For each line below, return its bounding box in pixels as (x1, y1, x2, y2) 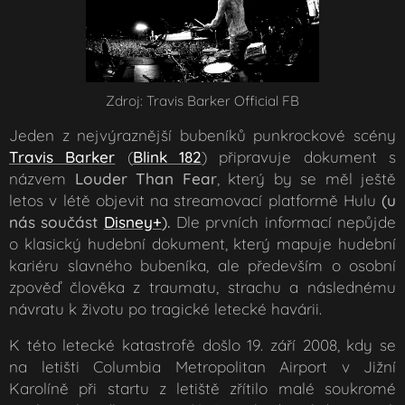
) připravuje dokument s (202, 146, 397, 166)
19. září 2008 (247, 334, 337, 354)
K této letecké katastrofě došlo (9, 334, 248, 354)
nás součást (9, 212, 104, 231)
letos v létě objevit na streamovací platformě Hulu (9, 190, 376, 210)
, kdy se (336, 334, 397, 354)
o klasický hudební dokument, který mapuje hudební (9, 233, 396, 253)
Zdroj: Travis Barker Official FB (106, 91, 299, 109)
